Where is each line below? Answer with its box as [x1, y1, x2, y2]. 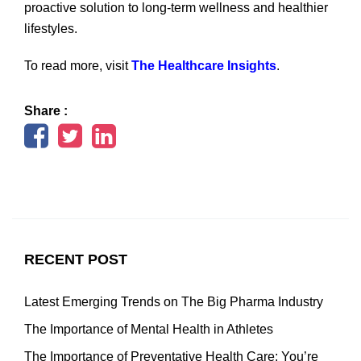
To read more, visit [24, 58, 131, 73]
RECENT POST [24, 251, 127, 268]
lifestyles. [24, 21, 77, 35]
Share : [24, 103, 68, 118]
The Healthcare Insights [131, 58, 276, 73]
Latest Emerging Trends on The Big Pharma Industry [24, 294, 323, 309]
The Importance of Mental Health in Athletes [24, 322, 273, 336]
